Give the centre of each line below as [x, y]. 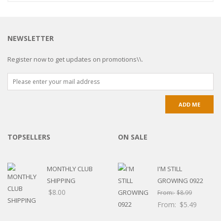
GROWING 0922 [180, 180]
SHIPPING [61, 180]
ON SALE [133, 137]
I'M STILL [170, 168]
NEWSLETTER [31, 38]
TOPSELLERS [29, 137]
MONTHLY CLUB [70, 168]
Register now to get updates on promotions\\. [75, 59]
